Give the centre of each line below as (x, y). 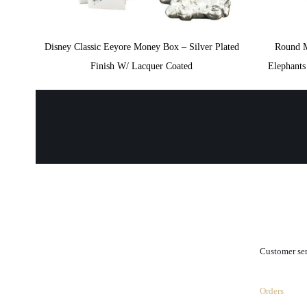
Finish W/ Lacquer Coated (142, 66)
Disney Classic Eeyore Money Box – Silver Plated (142, 47)
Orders (272, 291)
